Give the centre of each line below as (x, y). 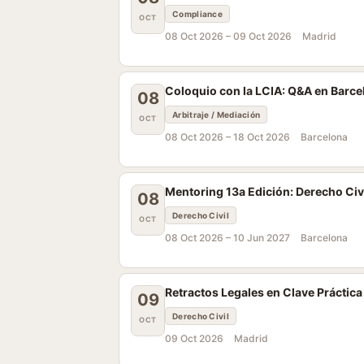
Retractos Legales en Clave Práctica (264, 292)
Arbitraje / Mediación (217, 115)
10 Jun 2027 (262, 238)
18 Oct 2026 (262, 137)
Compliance (197, 14)
